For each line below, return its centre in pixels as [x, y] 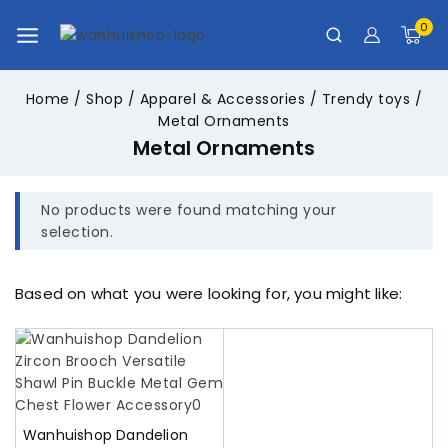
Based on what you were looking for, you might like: [209, 293]
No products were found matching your [188, 209]
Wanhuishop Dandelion [105, 434]
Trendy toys [366, 98]
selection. [77, 231]
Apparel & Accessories [222, 98]
